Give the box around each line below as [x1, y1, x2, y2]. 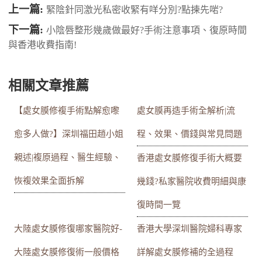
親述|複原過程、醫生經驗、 [14, 153, 122, 163]
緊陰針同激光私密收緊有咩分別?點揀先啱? [46, 5, 223, 15]
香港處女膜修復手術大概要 [137, 153, 242, 163]
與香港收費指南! [8, 40, 77, 50]
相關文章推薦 [8, 78, 89, 94]
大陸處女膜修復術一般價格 [14, 247, 120, 257]
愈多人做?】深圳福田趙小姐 [14, 129, 124, 139]
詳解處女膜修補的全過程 [137, 247, 233, 257]
